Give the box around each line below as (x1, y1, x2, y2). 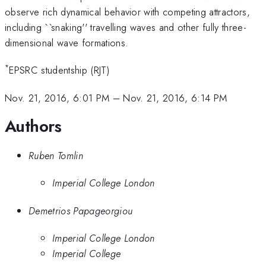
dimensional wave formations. (5, 35, 129, 50)
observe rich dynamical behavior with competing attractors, (5, 4, 250, 19)
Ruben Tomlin (28, 148, 83, 163)
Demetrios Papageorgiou (28, 203, 133, 218)
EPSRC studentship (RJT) (9, 63, 109, 78)
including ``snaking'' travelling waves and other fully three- (5, 20, 246, 34)
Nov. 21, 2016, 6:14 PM (123, 90, 227, 105)
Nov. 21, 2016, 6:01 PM (5, 90, 110, 105)
